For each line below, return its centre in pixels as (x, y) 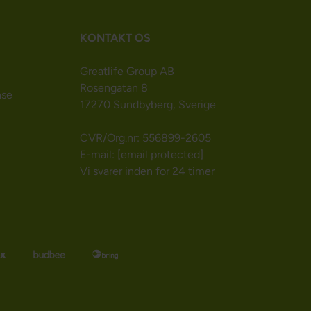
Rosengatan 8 (114, 88)
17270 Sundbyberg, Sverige (148, 105)
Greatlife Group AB (127, 72)
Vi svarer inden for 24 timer (147, 171)
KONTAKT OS (115, 38)
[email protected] (160, 155)
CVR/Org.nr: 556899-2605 (145, 138)
